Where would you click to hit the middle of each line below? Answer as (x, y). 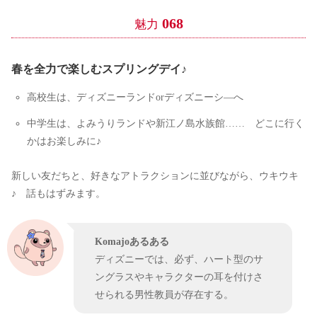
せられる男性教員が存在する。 (164, 295)
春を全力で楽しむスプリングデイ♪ (99, 69)
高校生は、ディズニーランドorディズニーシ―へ (135, 97)
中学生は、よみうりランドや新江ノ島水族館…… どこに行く (165, 123)
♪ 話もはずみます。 (58, 194)
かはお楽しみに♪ (64, 141)
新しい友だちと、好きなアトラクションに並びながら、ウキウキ (155, 176)
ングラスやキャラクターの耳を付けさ (179, 277)
